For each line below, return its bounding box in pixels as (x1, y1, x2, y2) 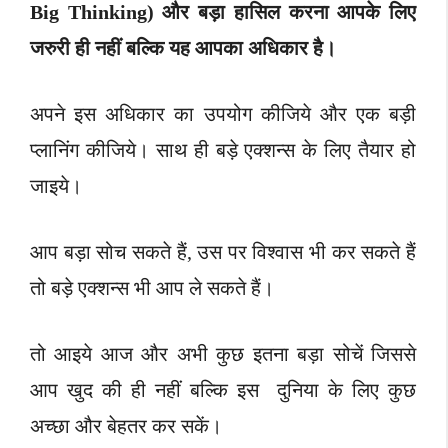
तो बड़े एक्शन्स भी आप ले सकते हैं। (30, 277, 274, 300)
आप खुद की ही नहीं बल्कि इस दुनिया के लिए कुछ (30, 379, 416, 402)
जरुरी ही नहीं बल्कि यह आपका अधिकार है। (30, 37, 336, 60)
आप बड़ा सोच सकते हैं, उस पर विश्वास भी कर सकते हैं (30, 241, 416, 264)
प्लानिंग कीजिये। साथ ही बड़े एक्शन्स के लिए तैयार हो (30, 139, 416, 162)
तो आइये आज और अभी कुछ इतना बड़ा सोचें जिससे (30, 343, 416, 366)
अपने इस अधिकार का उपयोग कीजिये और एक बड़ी (30, 103, 416, 126)
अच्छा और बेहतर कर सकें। (30, 415, 222, 438)
